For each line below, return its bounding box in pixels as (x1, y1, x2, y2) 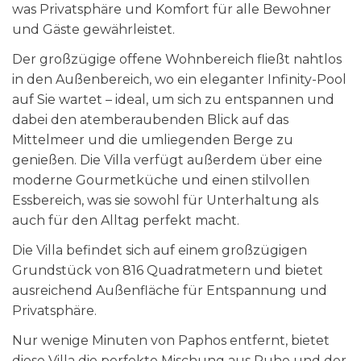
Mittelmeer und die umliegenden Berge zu (12, 132, 293, 147)
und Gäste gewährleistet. (12, 22, 175, 37)
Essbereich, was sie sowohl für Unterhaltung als (12, 193, 318, 208)
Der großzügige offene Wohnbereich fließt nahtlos (12, 52, 342, 67)
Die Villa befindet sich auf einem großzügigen (12, 243, 307, 258)
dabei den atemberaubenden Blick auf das (12, 112, 288, 127)
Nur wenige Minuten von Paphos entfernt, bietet (12, 333, 330, 348)
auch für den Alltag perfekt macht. (12, 213, 239, 228)
